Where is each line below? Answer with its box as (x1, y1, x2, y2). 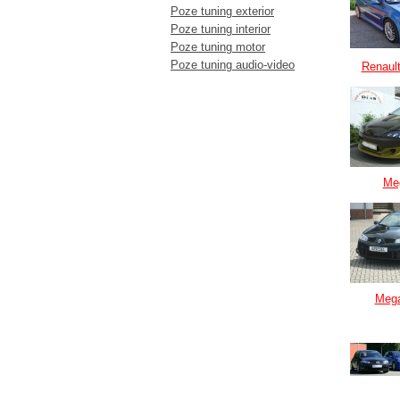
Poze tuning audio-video (171, 58, 295, 71)
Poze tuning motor (171, 40, 265, 54)
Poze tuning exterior (171, 4, 274, 18)
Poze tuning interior (171, 22, 271, 36)
